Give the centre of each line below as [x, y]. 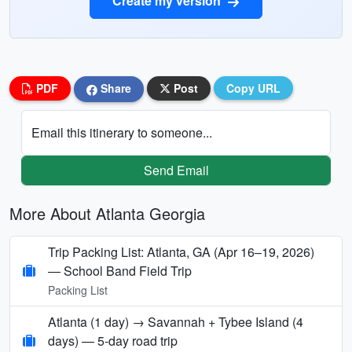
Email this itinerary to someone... [122, 132]
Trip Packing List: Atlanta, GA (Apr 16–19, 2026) [181, 251]
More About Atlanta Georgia [107, 213]
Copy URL [253, 88]
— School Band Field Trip [120, 270]
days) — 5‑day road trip [113, 340]
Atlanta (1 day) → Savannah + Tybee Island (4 [176, 321]
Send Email [176, 170]
